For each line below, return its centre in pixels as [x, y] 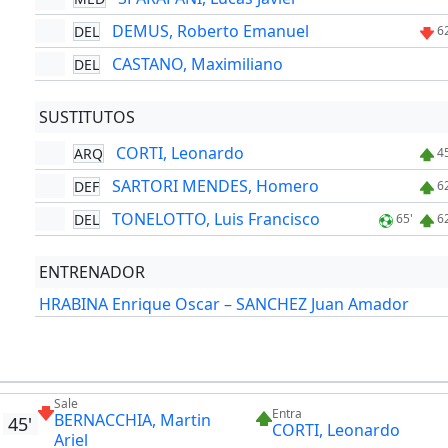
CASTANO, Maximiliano [198, 64]
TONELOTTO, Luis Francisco [216, 219]
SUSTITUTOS [87, 117]
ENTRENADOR [92, 272]
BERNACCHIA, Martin [132, 420]
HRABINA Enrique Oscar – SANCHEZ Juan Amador [224, 304]
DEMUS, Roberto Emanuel [211, 31]
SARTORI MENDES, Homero [216, 186]
